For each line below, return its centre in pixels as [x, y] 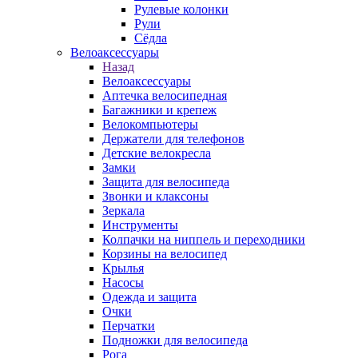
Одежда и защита [149, 297]
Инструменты [140, 225]
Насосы [123, 282]
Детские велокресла [157, 153]
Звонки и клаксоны [155, 196]
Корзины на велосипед [165, 254]
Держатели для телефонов [173, 139]
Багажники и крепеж [159, 110]
